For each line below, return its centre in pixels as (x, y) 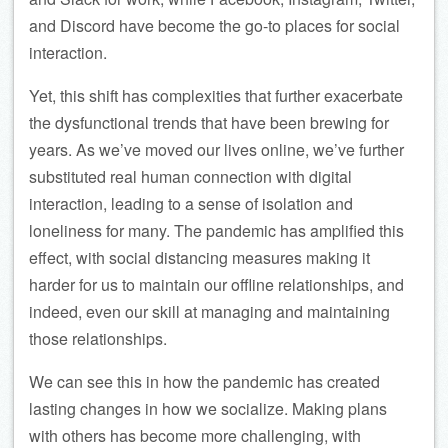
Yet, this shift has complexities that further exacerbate (216, 95)
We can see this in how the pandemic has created (204, 381)
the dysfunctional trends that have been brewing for (209, 122)
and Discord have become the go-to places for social (214, 25)
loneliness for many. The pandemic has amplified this (216, 230)
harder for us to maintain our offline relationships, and (216, 284)
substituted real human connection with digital (190, 176)
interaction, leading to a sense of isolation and (191, 203)
